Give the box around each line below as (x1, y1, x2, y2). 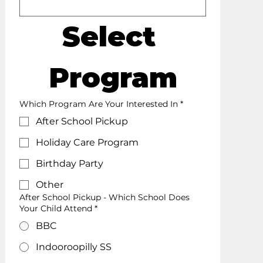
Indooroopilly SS (36, 241, 112, 252)
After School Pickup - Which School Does (19, 191, 190, 203)
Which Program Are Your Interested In (19, 98, 178, 109)
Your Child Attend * (19, 203, 98, 214)
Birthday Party (36, 157, 104, 169)
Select (62, 19, 156, 53)
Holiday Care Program (36, 136, 139, 148)
